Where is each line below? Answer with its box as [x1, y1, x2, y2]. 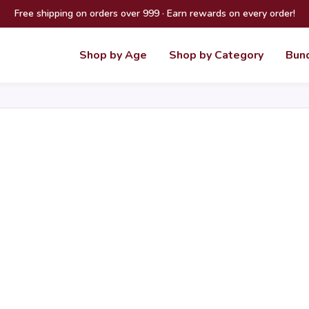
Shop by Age [79, 47, 147, 63]
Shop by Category [169, 47, 263, 63]
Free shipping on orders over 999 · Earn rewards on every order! [14, 7, 295, 20]
